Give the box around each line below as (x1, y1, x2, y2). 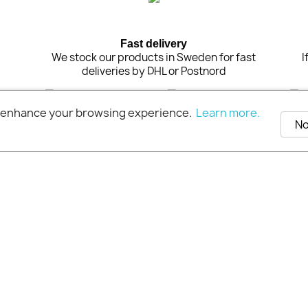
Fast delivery (120, 38, 188, 50)
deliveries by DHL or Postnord (81, 64, 226, 79)
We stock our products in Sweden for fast (52, 50, 256, 65)
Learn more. (195, 105, 260, 120)
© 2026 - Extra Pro (109, 126, 199, 142)
